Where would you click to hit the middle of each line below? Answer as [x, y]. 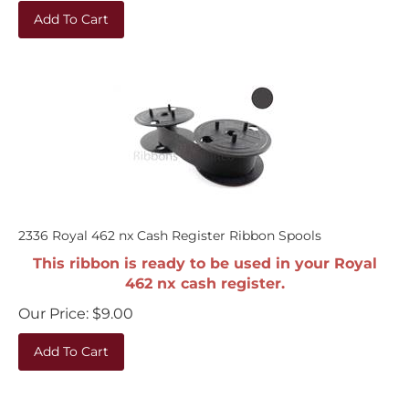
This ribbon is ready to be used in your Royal [204, 254]
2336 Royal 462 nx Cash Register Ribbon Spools [170, 226]
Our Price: [53, 304]
